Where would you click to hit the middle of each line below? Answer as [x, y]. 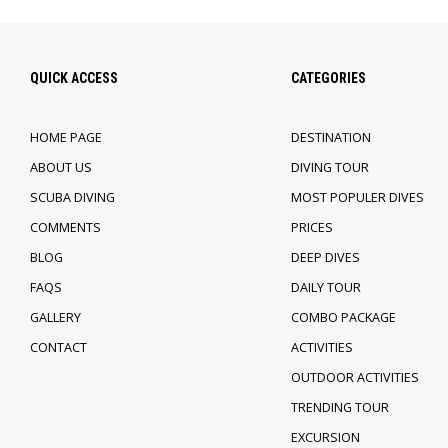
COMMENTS [65, 228]
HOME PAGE [66, 138]
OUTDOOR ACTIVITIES [354, 378]
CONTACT [58, 348]
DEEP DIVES [325, 258]
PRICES [311, 228]
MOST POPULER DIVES [357, 198]
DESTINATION [330, 138]
